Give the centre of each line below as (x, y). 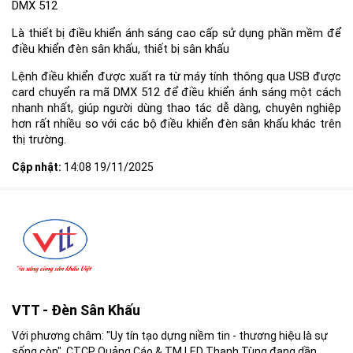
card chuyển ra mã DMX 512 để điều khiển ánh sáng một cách (176, 92)
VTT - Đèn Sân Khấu (76, 310)
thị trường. (39, 139)
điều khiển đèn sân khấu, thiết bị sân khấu (121, 49)
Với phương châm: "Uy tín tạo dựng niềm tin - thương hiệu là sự (170, 336)
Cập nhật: (37, 167)
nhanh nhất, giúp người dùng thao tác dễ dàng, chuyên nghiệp (176, 108)
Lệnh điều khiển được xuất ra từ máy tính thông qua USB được (176, 76)
